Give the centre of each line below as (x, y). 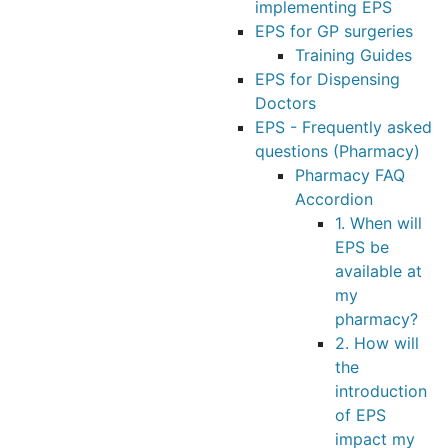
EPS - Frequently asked (343, 127)
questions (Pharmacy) (337, 151)
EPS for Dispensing (327, 79)
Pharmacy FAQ (350, 175)
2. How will (377, 343)
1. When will (378, 223)
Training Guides (353, 55)
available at (378, 271)
